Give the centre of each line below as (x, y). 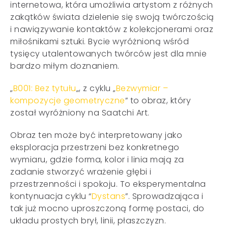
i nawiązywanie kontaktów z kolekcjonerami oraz (112, 29)
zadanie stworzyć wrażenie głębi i (81, 172)
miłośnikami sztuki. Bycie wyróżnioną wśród (99, 41)
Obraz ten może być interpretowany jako (96, 135)
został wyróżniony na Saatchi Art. (80, 112)
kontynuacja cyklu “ (51, 196)
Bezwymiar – (142, 88)
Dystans (108, 196)
